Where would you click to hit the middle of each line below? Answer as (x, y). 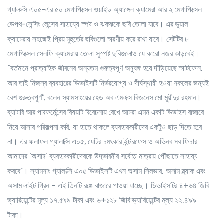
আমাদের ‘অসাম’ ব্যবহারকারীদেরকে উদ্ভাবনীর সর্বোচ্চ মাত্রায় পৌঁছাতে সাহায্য (102, 156)
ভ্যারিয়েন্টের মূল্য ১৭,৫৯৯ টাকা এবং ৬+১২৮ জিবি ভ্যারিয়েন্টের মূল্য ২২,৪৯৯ (102, 200)
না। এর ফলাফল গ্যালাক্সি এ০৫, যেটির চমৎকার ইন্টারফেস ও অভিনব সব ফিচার (102, 142)
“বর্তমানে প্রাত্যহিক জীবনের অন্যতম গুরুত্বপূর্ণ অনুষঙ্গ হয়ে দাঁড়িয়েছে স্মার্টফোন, (105, 68)
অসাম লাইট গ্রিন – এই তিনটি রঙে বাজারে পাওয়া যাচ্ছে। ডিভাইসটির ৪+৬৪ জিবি (108, 186)
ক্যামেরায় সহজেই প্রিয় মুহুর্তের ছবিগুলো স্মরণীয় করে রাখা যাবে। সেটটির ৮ (98, 39)
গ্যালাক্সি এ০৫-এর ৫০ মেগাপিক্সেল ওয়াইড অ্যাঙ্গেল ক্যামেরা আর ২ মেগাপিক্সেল (105, 10)
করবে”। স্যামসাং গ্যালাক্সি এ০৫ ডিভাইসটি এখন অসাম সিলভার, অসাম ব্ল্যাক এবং (107, 171)
